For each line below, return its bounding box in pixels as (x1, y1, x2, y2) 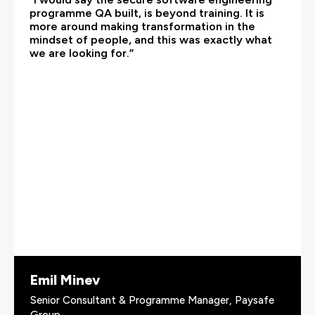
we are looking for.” (30, 46, 134, 60)
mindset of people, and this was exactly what (30, 32, 272, 46)
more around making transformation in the (30, 19, 255, 33)
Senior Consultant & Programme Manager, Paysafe (30, 293, 274, 307)
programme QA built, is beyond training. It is (30, 6, 264, 20)
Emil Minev (30, 271, 100, 288)
